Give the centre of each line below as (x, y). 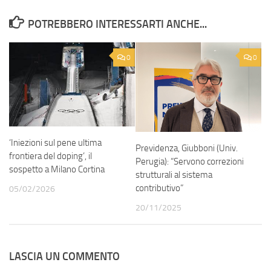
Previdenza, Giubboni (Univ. (187, 149)
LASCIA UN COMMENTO (64, 257)
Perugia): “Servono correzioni (190, 162)
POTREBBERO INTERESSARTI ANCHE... (117, 24)
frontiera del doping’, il (51, 156)
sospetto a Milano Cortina (57, 169)
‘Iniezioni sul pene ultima (55, 142)
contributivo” (159, 188)
